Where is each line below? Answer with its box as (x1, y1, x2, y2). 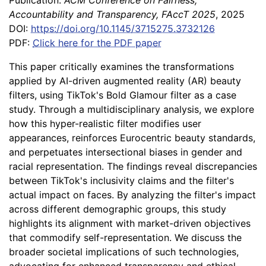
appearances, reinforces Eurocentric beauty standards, (9, 132, 255, 144)
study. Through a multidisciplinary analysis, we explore (9, 103, 254, 115)
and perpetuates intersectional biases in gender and (9, 146, 242, 158)
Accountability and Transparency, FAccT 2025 (9, 8, 216, 20)
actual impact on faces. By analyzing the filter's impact (9, 189, 256, 201)
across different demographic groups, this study (9, 203, 226, 215)
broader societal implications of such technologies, (9, 246, 239, 258)
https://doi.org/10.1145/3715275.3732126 (31, 23, 215, 34)
